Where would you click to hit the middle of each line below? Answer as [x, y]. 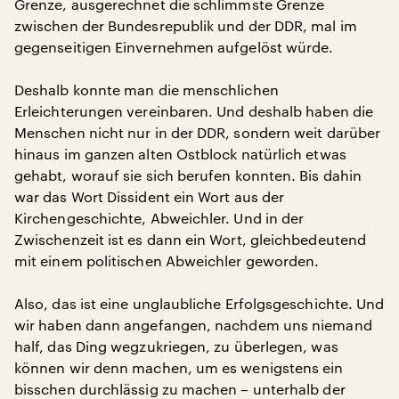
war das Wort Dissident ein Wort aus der [150, 196]
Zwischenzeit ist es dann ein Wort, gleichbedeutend [190, 239]
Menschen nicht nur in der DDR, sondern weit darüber [198, 132]
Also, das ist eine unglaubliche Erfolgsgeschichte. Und [199, 303]
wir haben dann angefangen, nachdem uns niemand [193, 325]
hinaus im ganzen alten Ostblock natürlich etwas [180, 154]
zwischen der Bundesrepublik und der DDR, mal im [186, 25]
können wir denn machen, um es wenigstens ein [179, 367]
